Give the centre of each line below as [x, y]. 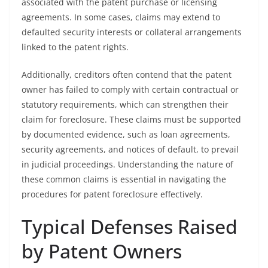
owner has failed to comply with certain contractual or [130, 89]
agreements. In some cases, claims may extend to [121, 17]
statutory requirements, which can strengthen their [125, 104]
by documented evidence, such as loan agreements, [126, 134]
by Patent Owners [102, 251]
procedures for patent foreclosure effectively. [112, 194]
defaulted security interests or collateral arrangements [132, 32]
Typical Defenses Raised [130, 226]
